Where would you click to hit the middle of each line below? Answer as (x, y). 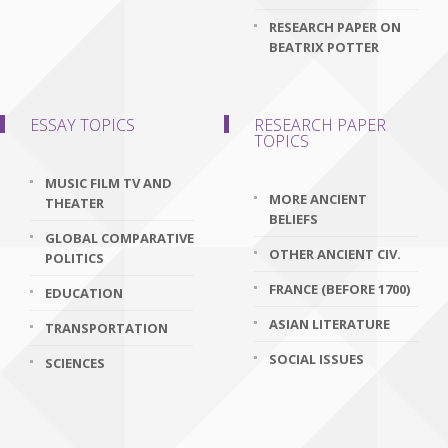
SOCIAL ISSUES (316, 359)
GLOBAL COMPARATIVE (119, 238)
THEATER (74, 203)
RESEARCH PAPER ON (335, 27)
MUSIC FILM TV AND (108, 183)
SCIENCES (75, 363)
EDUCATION (84, 293)
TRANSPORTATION (106, 328)
